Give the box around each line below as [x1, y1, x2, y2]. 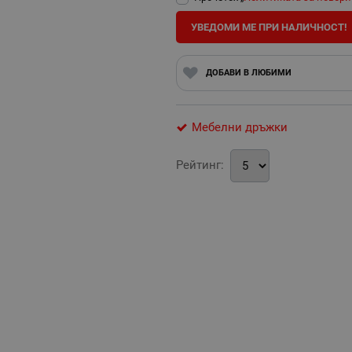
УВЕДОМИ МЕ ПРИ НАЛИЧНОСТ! [190, 20, 347, 33]
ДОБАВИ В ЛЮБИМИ [205, 68, 291, 78]
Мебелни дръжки [192, 120, 288, 135]
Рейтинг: [176, 158, 224, 173]
